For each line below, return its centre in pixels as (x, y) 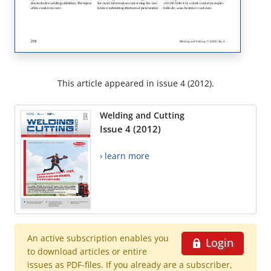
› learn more (125, 156)
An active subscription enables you (98, 238)
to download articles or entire (87, 252)
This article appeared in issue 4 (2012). (135, 83)
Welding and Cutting (142, 116)
